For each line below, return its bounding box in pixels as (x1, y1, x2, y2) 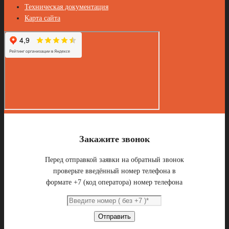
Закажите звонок (79, 134, 150, 145)
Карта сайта (25, 14, 60, 22)
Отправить (98, 213, 131, 221)
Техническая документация (25, 3, 108, 11)
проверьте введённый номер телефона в (53, 167, 176, 175)
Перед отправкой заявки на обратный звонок (44, 156, 184, 164)
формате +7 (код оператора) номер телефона (46, 178, 183, 187)
